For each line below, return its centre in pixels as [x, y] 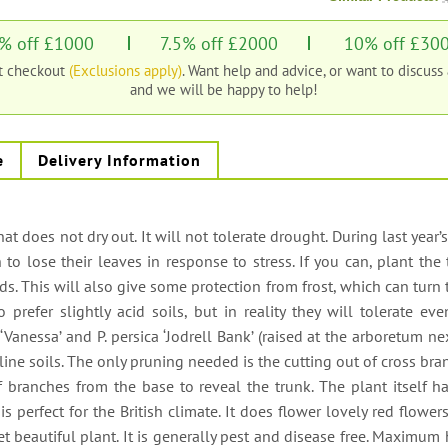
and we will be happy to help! [224, 88]
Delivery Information [120, 160]
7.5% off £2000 [219, 42]
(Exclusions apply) [125, 69]
